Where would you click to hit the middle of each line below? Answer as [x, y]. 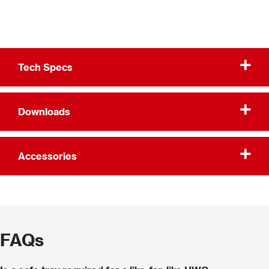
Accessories [47, 156]
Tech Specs [45, 67]
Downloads [44, 111]
